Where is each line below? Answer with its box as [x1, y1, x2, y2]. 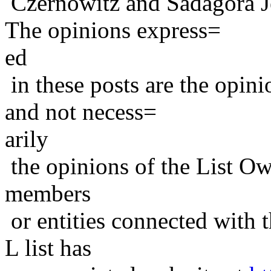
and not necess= [5, 98, 157, 125]
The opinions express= [5, 16, 221, 43]
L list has [5, 234, 91, 261]
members [5, 180, 91, 206]
